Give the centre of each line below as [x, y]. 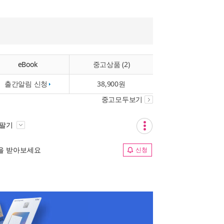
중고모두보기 [122, 99]
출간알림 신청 [26, 84]
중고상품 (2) [111, 64]
